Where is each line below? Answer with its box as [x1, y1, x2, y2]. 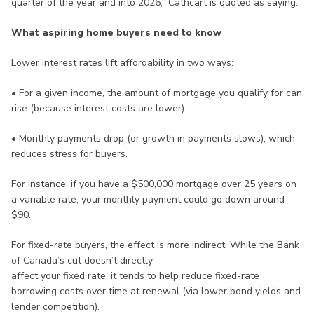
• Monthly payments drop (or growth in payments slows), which [11, 132, 295, 146]
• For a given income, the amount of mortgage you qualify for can [11, 86, 302, 100]
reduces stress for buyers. [11, 147, 128, 161]
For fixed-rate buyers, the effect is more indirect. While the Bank [11, 238, 299, 252]
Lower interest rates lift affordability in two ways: [11, 56, 233, 70]
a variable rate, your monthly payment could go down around [11, 193, 285, 207]
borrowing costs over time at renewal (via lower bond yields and [11, 285, 301, 299]
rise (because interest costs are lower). [11, 102, 186, 116]
